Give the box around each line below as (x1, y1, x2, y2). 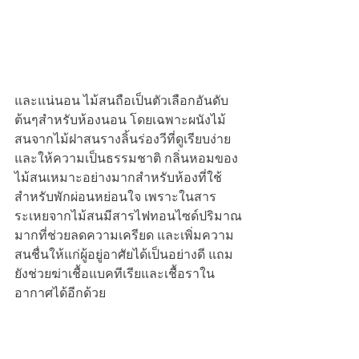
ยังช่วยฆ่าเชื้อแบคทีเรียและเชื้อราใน (14, 266, 215, 280)
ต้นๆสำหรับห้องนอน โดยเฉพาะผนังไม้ (14, 112, 226, 127)
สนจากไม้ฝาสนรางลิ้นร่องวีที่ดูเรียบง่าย (14, 131, 231, 146)
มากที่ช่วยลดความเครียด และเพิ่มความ (14, 228, 234, 242)
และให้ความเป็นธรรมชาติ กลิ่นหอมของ (14, 151, 238, 165)
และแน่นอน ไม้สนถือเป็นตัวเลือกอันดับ (14, 93, 228, 107)
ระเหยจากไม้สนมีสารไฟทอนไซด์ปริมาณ (14, 208, 242, 223)
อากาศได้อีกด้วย (14, 285, 106, 300)
